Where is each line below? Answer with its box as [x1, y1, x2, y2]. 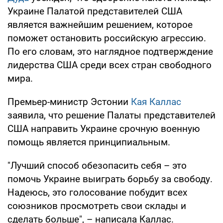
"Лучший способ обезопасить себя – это [7, 159, 187, 171]
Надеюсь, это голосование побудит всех [7, 186, 187, 198]
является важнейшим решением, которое [7, 18, 193, 30]
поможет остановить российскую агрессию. [7, 32, 206, 44]
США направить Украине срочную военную [7, 122, 200, 134]
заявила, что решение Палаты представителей [7, 109, 216, 121]
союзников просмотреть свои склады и [7, 200, 186, 212]
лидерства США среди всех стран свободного [7, 59, 212, 71]
